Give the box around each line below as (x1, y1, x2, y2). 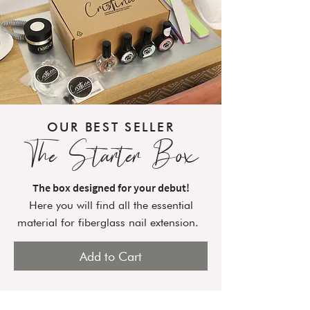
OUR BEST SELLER (46, 120, 175, 134)
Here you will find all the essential (28, 199, 193, 212)
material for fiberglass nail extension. (17, 216, 205, 229)
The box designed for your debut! (32, 181, 190, 194)
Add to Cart (80, 248, 142, 264)
